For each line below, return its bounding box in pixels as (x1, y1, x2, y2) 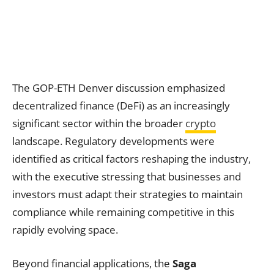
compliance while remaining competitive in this (12, 204, 234, 219)
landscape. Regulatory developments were (12, 133, 215, 148)
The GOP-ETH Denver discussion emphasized (12, 80, 225, 95)
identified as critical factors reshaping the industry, (12, 151, 251, 166)
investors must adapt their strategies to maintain (12, 187, 243, 201)
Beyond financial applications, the (12, 256, 172, 270)
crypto (185, 116, 216, 130)
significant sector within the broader (12, 116, 185, 130)
